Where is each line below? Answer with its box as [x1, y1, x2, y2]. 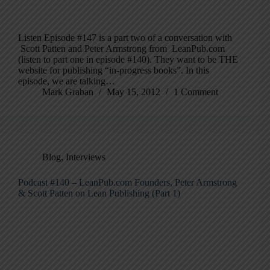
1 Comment [174, 87, 218, 98]
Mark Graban [42, 87, 93, 98]
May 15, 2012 [107, 87, 160, 98]
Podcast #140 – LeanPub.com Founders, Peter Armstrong [18, 177, 237, 188]
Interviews [66, 152, 105, 163]
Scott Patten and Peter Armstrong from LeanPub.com [18, 43, 225, 54]
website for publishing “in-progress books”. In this [18, 65, 209, 76]
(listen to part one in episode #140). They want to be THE [18, 54, 238, 65]
